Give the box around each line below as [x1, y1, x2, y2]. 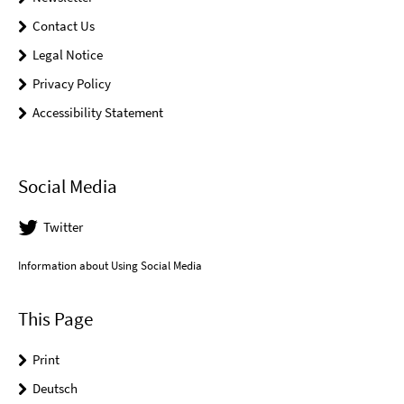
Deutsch [32, 379, 78, 397]
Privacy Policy [32, 75, 111, 92]
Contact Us [32, 17, 95, 34]
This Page [18, 306, 93, 331]
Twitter [43, 218, 83, 236]
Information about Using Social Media [18, 257, 202, 273]
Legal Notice [32, 46, 103, 63]
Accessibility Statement [32, 104, 163, 121]
